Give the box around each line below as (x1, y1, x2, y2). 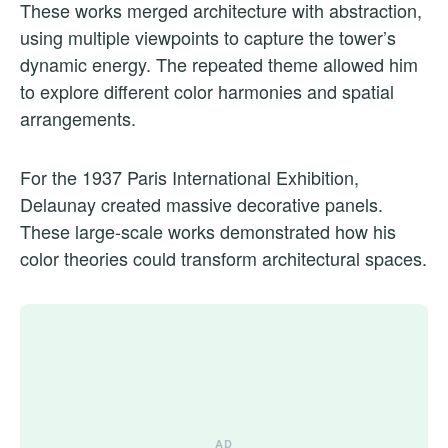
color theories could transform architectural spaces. (20, 244, 427, 271)
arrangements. (20, 104, 136, 131)
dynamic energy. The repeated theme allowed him (20, 50, 418, 77)
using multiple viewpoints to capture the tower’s (20, 23, 396, 50)
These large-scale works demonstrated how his (20, 217, 396, 244)
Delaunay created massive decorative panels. (20, 190, 383, 217)
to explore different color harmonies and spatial (20, 77, 394, 104)
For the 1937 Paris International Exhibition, (20, 163, 359, 190)
